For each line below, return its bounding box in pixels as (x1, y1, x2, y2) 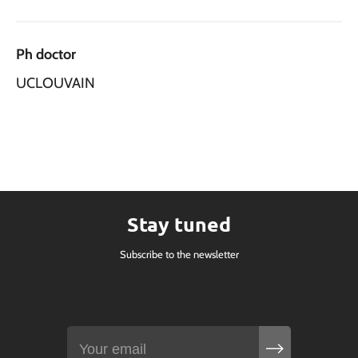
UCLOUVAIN (16, 74, 95, 92)
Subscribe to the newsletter (119, 247, 239, 261)
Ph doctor (16, 45, 76, 63)
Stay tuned (127, 211, 231, 237)
